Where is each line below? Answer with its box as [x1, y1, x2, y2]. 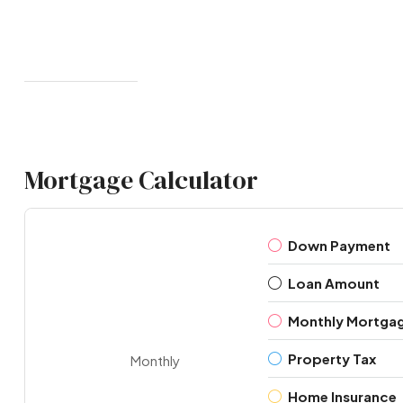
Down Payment [287, 236, 390, 254]
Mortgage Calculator [23, 162, 258, 197]
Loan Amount [287, 273, 380, 291]
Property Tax [287, 349, 376, 367]
